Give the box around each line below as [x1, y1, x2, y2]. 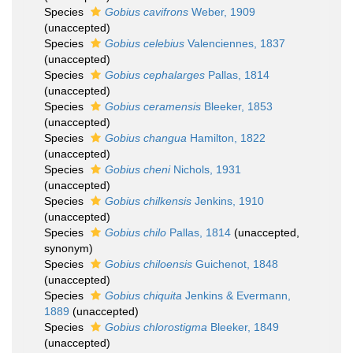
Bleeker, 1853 [201, 100, 273, 113]
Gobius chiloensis [105, 258, 192, 270]
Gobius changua [105, 132, 187, 144]
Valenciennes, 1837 [184, 37, 285, 50]
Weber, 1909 [188, 6, 255, 18]
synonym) [44, 242, 93, 255]
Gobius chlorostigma [105, 321, 207, 333]
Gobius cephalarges [105, 69, 205, 81]
